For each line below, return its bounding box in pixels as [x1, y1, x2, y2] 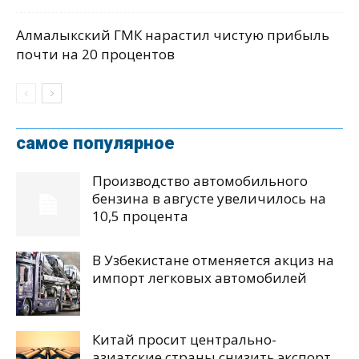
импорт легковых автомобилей [92, 268, 307, 288]
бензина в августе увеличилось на [92, 189, 326, 208]
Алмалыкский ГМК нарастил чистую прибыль [16, 26, 329, 45]
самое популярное [16, 133, 175, 154]
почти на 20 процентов [16, 45, 175, 64]
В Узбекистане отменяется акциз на [92, 251, 334, 270]
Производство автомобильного [92, 171, 308, 191]
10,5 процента [92, 207, 188, 226]
